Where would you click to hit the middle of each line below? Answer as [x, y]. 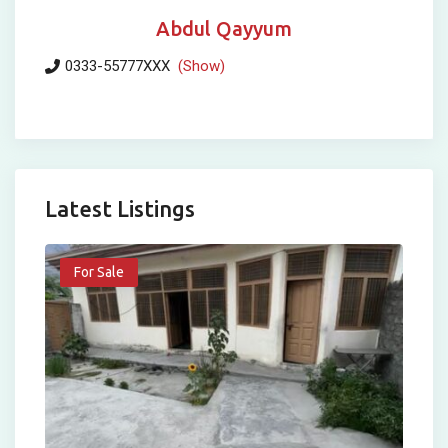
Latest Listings [120, 209]
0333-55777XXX [117, 66]
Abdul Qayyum [224, 29]
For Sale [99, 272]
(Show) [201, 66]
